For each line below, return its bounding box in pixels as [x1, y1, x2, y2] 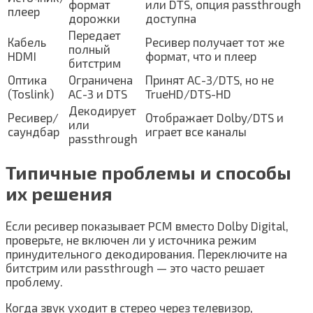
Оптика [8, 72, 47, 87]
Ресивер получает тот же [145, 34, 284, 49]
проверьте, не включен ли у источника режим [6, 232, 256, 247]
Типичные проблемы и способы [6, 161, 291, 183]
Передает [68, 27, 121, 42]
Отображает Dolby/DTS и [145, 110, 284, 124]
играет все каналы [145, 124, 247, 138]
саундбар [8, 124, 59, 138]
